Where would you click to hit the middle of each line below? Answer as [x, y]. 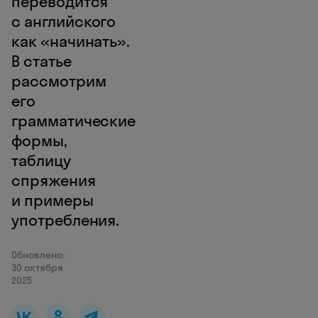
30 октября [37, 268]
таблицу [41, 160]
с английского [64, 21]
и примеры [53, 200]
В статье [42, 61]
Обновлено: [38, 255]
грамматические [74, 121]
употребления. [66, 220]
